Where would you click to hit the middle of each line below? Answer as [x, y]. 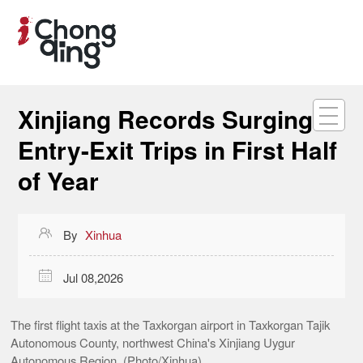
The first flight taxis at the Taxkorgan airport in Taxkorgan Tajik [171, 324]
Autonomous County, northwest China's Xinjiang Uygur [153, 342]
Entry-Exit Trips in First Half [178, 149]
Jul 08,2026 [93, 277]
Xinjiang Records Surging [166, 118]
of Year [59, 180]
